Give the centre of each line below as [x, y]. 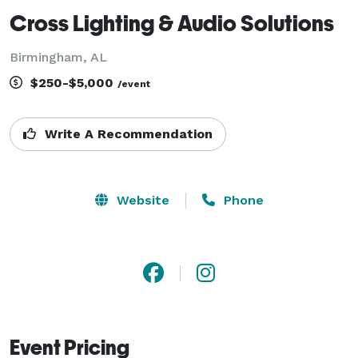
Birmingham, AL [58, 57]
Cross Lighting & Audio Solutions [172, 22]
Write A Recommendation [127, 133]
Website [141, 200]
